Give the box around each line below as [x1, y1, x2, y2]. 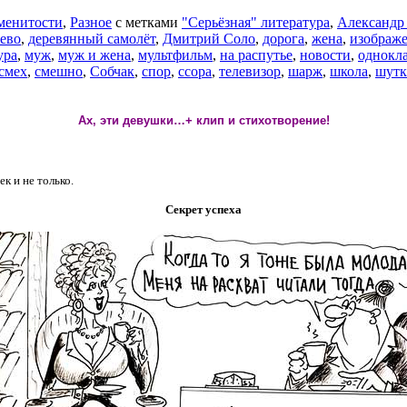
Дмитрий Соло [163, 31, 255, 47]
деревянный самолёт [28, 31, 155, 47]
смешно [35, 64, 83, 80]
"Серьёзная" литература [182, 15, 330, 31]
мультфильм [138, 47, 213, 64]
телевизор [219, 64, 281, 80]
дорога [263, 31, 304, 47]
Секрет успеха [165, 202, 242, 216]
